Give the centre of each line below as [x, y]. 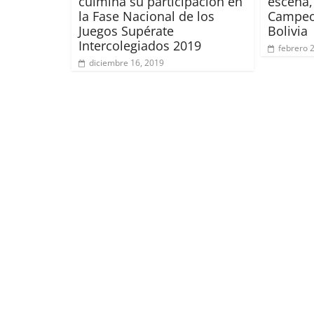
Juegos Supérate [126, 30]
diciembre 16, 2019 [127, 62]
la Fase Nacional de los [146, 16]
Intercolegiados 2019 [140, 45]
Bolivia [288, 30]
